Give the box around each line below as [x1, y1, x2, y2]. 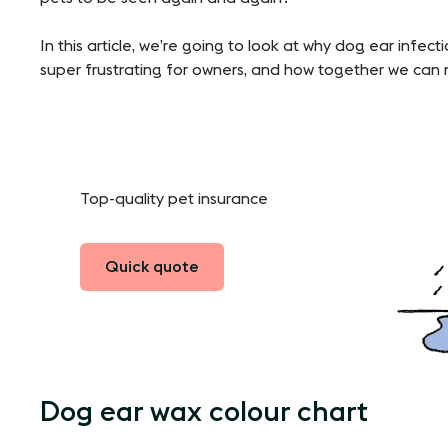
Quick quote [105, 258, 199, 275]
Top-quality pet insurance [80, 190, 268, 207]
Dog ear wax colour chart [40, 397, 368, 426]
